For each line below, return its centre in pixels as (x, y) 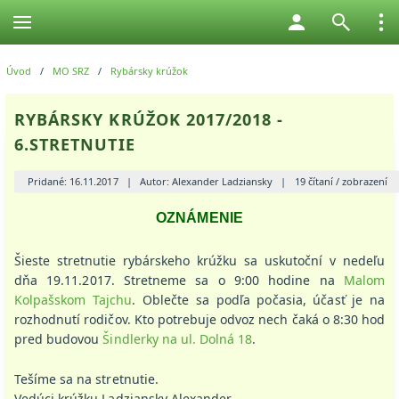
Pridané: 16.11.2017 (73, 181)
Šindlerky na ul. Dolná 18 (178, 339)
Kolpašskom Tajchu (73, 300)
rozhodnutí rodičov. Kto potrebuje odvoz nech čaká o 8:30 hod (199, 320)
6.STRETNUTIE (74, 145)
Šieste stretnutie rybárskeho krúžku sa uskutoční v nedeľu (199, 261)
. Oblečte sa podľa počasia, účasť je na (259, 300)
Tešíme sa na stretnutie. (88, 379)
